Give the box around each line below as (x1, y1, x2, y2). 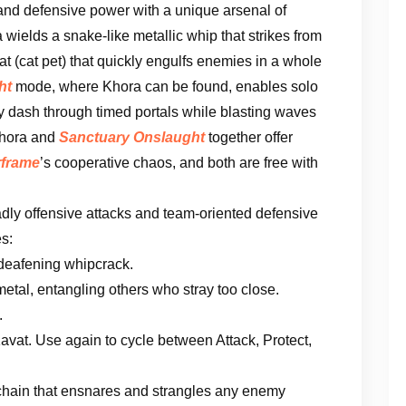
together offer (205, 129, 293, 145)
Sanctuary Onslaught (59, 129, 205, 145)
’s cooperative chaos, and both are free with (40, 154, 318, 170)
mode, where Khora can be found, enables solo (15, 78, 318, 94)
